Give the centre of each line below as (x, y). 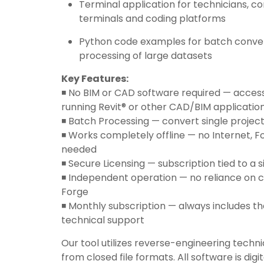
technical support (103, 220)
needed (79, 149)
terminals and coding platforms (153, 19)
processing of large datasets (146, 56)
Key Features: (95, 79)
